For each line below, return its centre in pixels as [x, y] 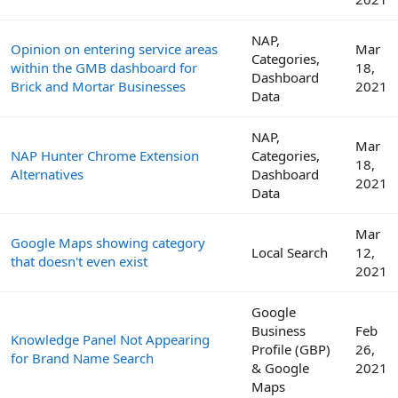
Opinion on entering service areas [114, 48]
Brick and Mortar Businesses [98, 86]
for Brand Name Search [82, 358]
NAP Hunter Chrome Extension [105, 155]
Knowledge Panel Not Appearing [110, 339]
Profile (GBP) [291, 349]
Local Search [290, 252]
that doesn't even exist [79, 261]
